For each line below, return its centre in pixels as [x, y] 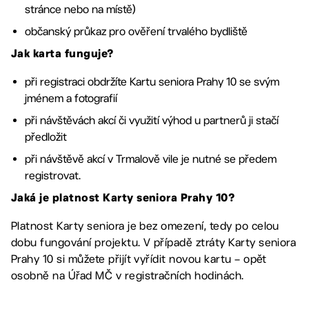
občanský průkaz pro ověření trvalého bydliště [136, 31]
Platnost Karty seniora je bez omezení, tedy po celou [145, 226]
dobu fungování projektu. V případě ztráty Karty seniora [154, 242]
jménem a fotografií [71, 98]
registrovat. [53, 175]
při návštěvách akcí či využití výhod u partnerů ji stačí [152, 120]
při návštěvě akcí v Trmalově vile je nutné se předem [151, 159]
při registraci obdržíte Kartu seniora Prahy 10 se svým [152, 81]
